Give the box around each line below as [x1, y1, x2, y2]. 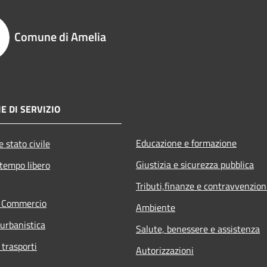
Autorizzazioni [136, 243, 194, 258]
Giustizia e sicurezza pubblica [136, 157, 254, 172]
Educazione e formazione [136, 136, 237, 151]
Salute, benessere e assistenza [136, 222, 260, 237]
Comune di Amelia [14, 27, 106, 46]
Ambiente [136, 200, 175, 215]
